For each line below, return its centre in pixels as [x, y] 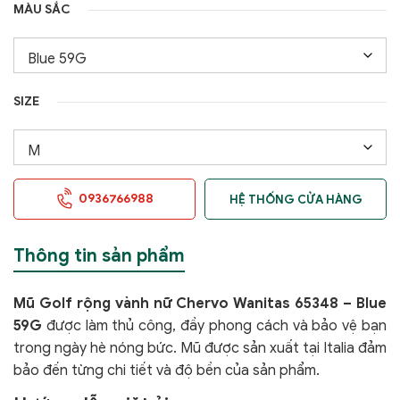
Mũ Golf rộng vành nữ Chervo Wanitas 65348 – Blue [200, 304]
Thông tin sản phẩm [99, 256]
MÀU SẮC [42, 9]
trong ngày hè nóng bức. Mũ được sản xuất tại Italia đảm [200, 348]
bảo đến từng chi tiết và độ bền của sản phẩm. [167, 371]
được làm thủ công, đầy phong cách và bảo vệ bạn [214, 326]
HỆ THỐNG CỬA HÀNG [296, 199]
